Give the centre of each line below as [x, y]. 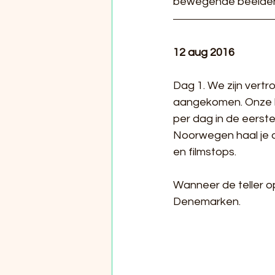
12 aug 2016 [204, 53]
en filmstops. [205, 152]
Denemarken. [207, 202]
